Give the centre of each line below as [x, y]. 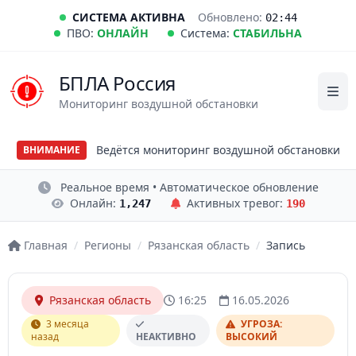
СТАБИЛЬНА [267, 33]
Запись [285, 245]
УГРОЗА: [261, 324]
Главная [45, 245]
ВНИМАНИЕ [51, 150]
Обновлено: [231, 17]
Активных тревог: [236, 203]
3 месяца [66, 324]
